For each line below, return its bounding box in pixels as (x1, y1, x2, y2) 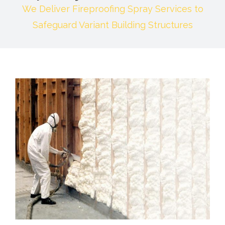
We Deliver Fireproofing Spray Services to (22, 4, 203, 15)
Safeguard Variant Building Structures (32, 20, 193, 31)
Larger (15, 94, 39, 104)
